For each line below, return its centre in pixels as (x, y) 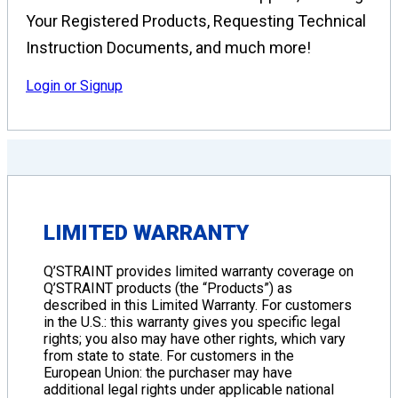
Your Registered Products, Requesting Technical (196, 21)
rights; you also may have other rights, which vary (195, 339)
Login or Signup (74, 86)
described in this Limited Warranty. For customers (198, 306)
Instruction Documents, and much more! (168, 48)
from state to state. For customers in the (169, 356)
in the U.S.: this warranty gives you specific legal (192, 322)
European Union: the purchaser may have (168, 373)
